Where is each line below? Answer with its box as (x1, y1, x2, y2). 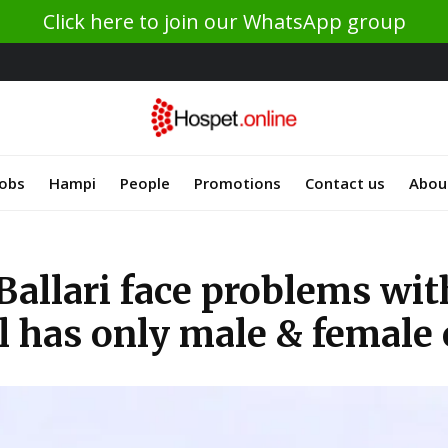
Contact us (305, 172, 385, 193)
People (120, 172, 170, 193)
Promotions (194, 172, 281, 193)
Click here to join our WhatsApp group (42, 8, 406, 35)
